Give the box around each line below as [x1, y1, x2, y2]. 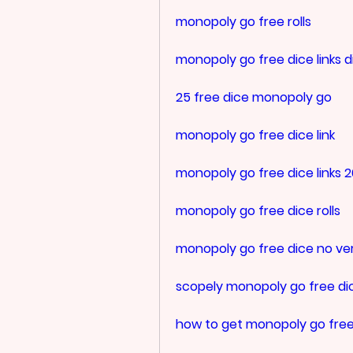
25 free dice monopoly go [176, 87, 332, 106]
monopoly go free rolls [176, 12, 311, 31]
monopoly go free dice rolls [176, 201, 340, 220]
